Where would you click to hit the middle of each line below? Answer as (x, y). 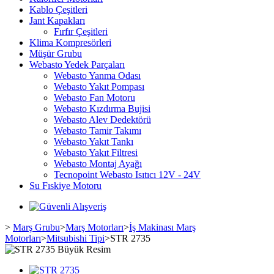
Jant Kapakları (57, 20)
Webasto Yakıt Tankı (94, 142)
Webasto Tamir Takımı (98, 131)
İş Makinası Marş (162, 227)
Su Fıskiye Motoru (65, 186)
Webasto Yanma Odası (97, 76)
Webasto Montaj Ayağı (98, 164)
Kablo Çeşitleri (58, 9)
